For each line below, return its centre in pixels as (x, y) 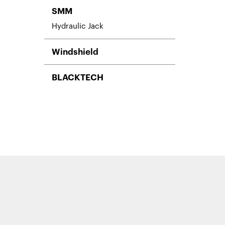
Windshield (75, 52)
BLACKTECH (78, 77)
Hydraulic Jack (78, 26)
